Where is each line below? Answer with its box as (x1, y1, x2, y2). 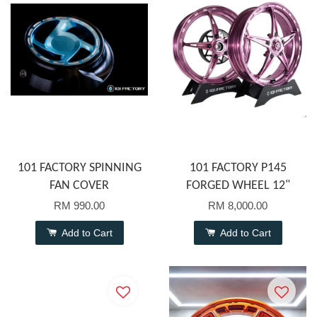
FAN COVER (50, 179, 109, 193)
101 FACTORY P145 (189, 161, 287, 175)
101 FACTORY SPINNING (17, 161, 142, 175)
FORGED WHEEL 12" (185, 179, 290, 193)
